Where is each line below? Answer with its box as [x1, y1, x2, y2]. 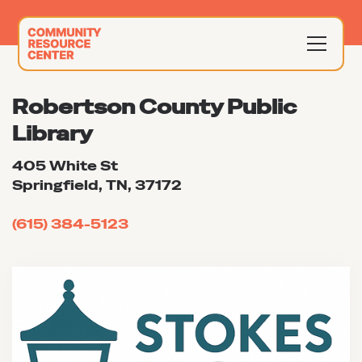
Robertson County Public [12, 95, 297, 120]
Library [12, 121, 93, 146]
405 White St [12, 158, 118, 175]
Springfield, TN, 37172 [12, 177, 182, 194]
